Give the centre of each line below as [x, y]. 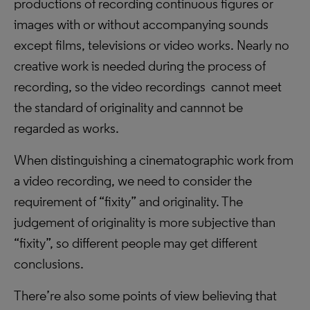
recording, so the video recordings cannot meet [148, 86]
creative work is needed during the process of [140, 66]
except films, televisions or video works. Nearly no [152, 45]
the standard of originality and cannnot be [128, 107]
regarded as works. [66, 128]
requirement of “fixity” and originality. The [128, 201]
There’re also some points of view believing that [145, 295]
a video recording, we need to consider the [133, 181]
